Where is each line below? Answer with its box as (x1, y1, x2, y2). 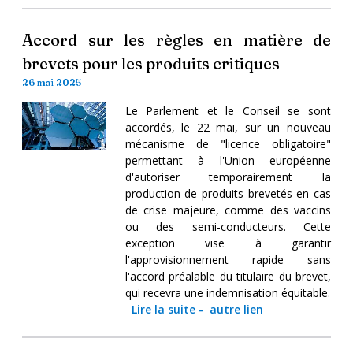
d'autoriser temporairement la (124, 169, 331, 184)
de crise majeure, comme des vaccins (124, 202, 331, 217)
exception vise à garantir (124, 235, 331, 251)
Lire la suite (131, 301, 195, 317)
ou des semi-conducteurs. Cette (124, 218, 331, 234)
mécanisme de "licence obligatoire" (124, 136, 331, 151)
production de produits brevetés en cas (124, 185, 331, 201)
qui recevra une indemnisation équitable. (124, 284, 330, 300)
